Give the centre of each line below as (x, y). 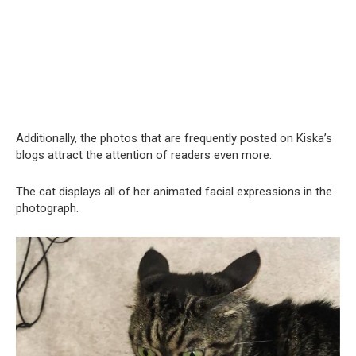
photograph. (47, 208)
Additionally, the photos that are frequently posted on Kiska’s (174, 138)
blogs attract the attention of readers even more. (144, 155)
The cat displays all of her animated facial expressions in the (174, 192)
